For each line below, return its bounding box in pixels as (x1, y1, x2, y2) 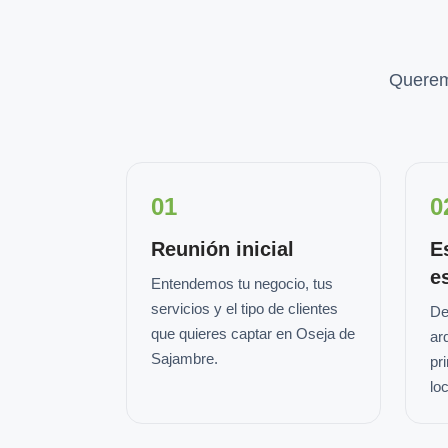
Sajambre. (151, 350, 218, 367)
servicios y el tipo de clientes (151, 300, 338, 317)
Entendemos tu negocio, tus (151, 275, 333, 292)
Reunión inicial (151, 238, 294, 260)
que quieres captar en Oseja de (151, 325, 355, 342)
